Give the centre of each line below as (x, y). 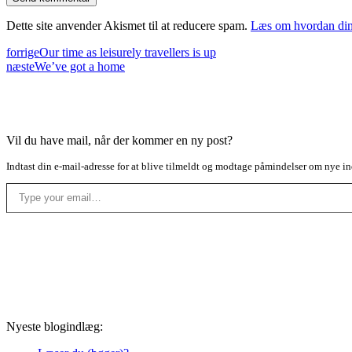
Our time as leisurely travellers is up (128, 52)
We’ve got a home (80, 66)
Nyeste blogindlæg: (55, 326)
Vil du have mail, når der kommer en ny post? (119, 140)
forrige (23, 52)
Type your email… (25, 181)
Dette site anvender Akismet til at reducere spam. (128, 25)
